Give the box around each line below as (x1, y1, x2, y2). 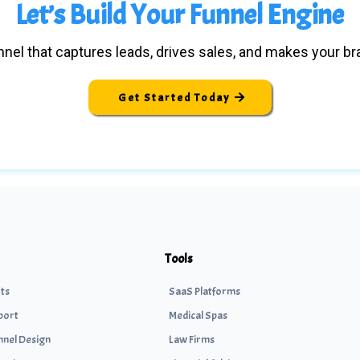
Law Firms (169, 332, 215, 346)
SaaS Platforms (169, 284, 241, 298)
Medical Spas (169, 308, 228, 322)
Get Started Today (117, 90, 231, 104)
